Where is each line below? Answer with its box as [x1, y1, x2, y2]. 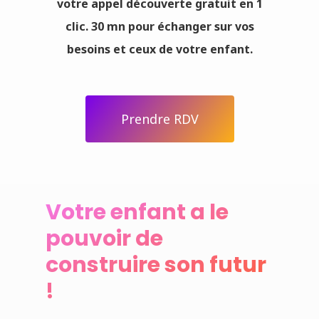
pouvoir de [46, 223, 164, 253]
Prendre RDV [120, 110, 199, 128]
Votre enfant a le [46, 197, 229, 227]
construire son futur [46, 249, 267, 280]
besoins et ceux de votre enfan [66, 41, 244, 58]
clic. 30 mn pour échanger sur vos [65, 19, 254, 35]
